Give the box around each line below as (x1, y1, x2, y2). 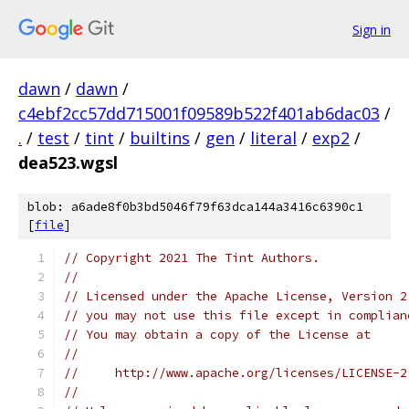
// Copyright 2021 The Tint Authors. (64, 250, 320, 266)
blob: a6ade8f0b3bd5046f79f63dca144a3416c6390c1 (27, 199, 363, 215)
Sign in (352, 20, 391, 38)
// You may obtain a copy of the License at (64, 327, 371, 342)
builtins (130, 127, 190, 149)
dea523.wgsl (18, 152, 118, 173)
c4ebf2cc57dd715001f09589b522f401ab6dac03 (18, 102, 380, 124)
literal (250, 127, 297, 149)
